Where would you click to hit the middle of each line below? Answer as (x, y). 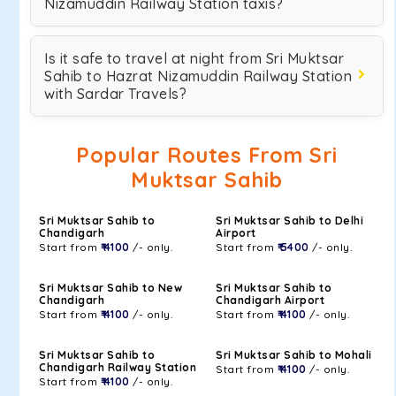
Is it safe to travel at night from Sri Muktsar (194, 58)
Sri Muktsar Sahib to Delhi (289, 221)
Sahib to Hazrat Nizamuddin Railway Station (198, 76)
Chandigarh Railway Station (118, 367)
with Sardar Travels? (115, 94)
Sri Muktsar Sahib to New (110, 288)
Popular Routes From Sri (207, 155)
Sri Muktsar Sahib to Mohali (294, 355)
